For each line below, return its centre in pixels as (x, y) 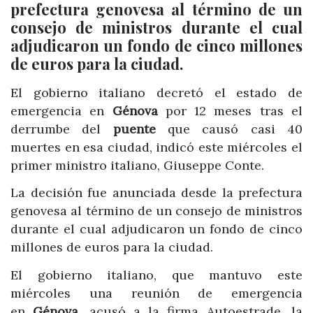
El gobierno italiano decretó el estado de (156, 92)
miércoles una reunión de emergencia (156, 293)
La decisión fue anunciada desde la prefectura (156, 192)
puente (134, 129)
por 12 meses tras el (230, 110)
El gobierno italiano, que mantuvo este (156, 275)
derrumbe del (62, 129)
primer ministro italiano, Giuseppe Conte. (137, 165)
